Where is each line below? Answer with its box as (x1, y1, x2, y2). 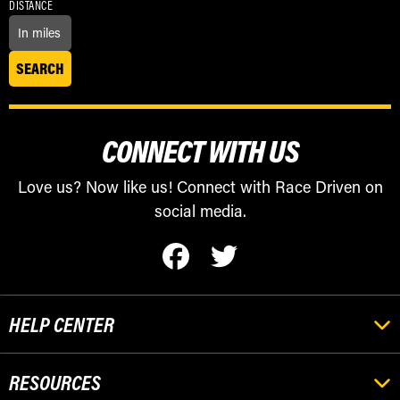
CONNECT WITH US (101, 129, 299, 171)
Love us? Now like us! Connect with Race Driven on (17, 175, 383, 197)
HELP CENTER (9, 310, 114, 337)
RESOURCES (9, 368, 101, 396)
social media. (154, 199, 246, 221)
